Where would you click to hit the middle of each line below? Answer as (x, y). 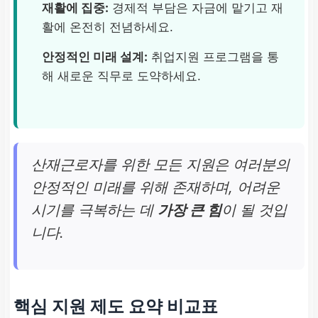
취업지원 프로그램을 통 (213, 56)
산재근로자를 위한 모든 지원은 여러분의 (160, 165)
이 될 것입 (254, 210)
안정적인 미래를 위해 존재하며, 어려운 (155, 187)
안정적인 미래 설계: (95, 56)
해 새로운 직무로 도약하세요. (121, 76)
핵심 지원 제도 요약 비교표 (116, 306)
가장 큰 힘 (190, 210)
